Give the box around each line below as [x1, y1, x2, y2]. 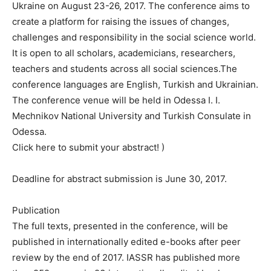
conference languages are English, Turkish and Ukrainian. [12, 79, 258, 90]
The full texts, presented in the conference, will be [12, 220, 228, 232]
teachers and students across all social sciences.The [12, 63, 237, 74]
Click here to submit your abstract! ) [12, 142, 165, 153]
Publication [12, 204, 60, 216]
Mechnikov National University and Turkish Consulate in [12, 110, 251, 122]
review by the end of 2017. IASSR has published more [12, 252, 240, 263]
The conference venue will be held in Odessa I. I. [12, 94, 220, 106]
